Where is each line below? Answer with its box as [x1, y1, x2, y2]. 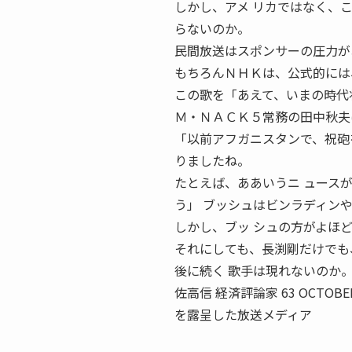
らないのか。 [174, 19, 250, 38]
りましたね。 [174, 151, 250, 170]
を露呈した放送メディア [174, 305, 312, 324]
